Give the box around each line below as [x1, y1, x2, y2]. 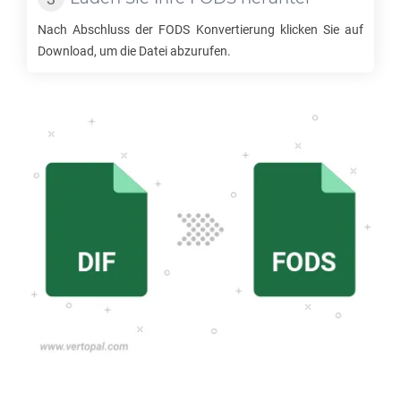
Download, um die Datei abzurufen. [38, 44, 231, 58]
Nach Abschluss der [38, 22, 159, 37]
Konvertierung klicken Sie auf [190, 22, 364, 37]
